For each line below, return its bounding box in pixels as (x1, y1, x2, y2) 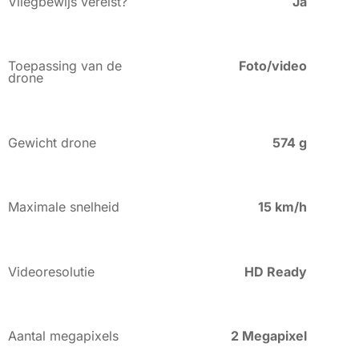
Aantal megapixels (8, 327, 119, 344)
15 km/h (258, 199, 308, 216)
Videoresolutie (8, 263, 95, 280)
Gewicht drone (8, 134, 96, 151)
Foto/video (239, 58, 308, 75)
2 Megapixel (231, 327, 308, 344)
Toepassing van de (8, 58, 122, 75)
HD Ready (244, 263, 308, 280)
